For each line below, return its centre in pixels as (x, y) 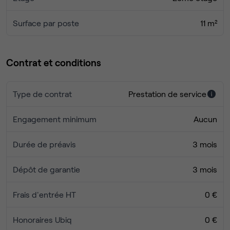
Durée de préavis (44, 144)
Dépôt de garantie (46, 169)
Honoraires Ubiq (42, 220)
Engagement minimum (55, 119)
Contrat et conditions (54, 63)
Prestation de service (167, 94)
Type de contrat (42, 94)
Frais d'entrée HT (44, 195)
